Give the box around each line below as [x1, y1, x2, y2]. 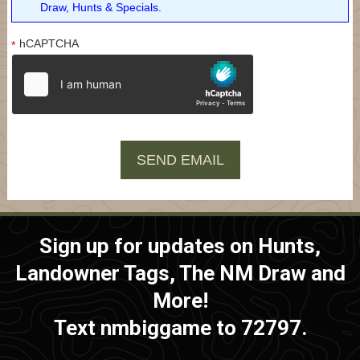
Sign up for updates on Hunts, [39, 233, 321, 258]
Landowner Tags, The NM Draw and [14, 260, 346, 285]
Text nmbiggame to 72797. [53, 315, 307, 340]
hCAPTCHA [18, 36, 79, 50]
